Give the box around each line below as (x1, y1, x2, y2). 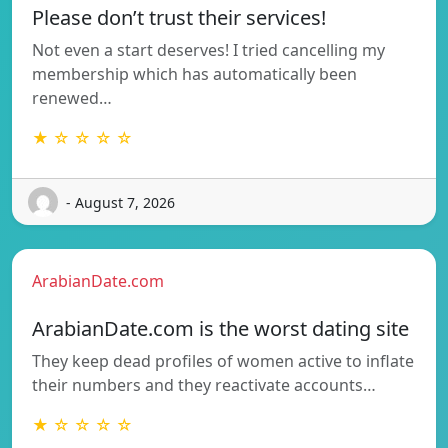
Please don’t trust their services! (32, 4, 326, 32)
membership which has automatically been (32, 63, 357, 86)
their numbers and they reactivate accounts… (32, 374, 376, 397)
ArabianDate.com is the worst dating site (32, 315, 409, 343)
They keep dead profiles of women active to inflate (32, 350, 414, 373)
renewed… (32, 87, 112, 110)
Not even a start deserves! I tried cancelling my (32, 39, 385, 62)
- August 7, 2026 (66, 192, 175, 212)
